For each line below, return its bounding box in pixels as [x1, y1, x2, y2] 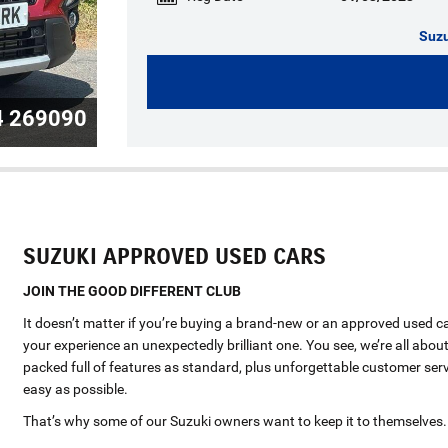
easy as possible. [23, 380, 129, 397]
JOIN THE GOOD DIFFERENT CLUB [23, 282, 242, 299]
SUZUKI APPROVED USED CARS [23, 242, 327, 270]
